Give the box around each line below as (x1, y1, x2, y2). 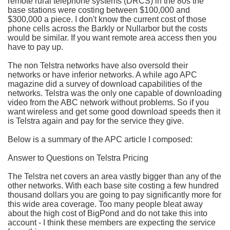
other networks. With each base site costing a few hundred (8, 181, 219, 190)
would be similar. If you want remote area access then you (8, 33, 217, 42)
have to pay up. (8, 42, 63, 51)
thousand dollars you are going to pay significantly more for (8, 190, 221, 199)
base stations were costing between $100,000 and (8, 5, 190, 14)
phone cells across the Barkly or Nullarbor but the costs (8, 24, 207, 33)
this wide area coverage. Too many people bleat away (8, 199, 203, 208)
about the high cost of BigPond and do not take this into (8, 208, 207, 218)
